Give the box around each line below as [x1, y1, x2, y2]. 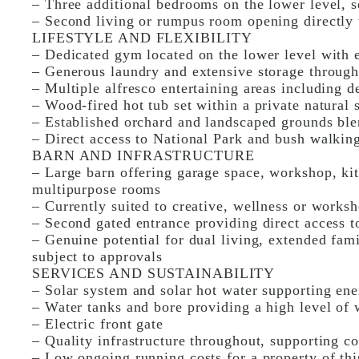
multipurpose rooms [32, 181, 162, 197]
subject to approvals [32, 248, 163, 264]
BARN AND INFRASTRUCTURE [32, 147, 255, 163]
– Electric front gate [32, 316, 163, 332]
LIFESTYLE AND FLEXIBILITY [32, 30, 252, 46]
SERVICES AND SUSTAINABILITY [32, 265, 276, 281]
